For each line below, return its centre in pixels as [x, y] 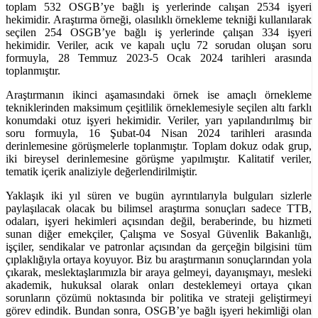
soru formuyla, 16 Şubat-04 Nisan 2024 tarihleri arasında [159, 133]
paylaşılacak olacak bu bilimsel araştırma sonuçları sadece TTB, [159, 208]
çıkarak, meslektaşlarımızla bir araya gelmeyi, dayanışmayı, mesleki [159, 272]
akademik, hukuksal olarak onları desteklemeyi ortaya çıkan [159, 285]
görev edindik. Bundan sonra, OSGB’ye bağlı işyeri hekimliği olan [159, 310]
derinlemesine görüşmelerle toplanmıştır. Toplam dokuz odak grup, [159, 146]
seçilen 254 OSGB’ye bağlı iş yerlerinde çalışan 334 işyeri [159, 32]
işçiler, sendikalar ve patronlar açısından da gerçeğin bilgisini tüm [159, 246]
